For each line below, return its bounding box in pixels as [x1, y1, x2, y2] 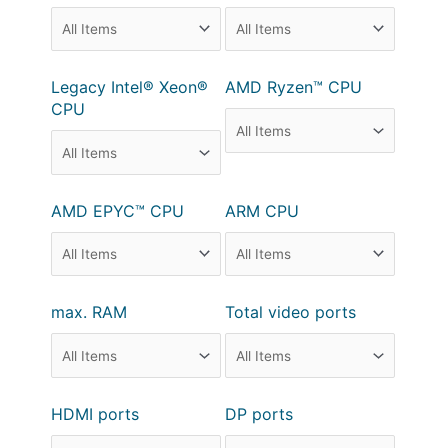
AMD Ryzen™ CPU [225, 77, 363, 98]
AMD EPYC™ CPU [51, 200, 185, 221]
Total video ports [225, 302, 357, 323]
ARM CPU [225, 200, 300, 221]
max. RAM [51, 302, 128, 323]
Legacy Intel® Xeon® [51, 77, 209, 98]
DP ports [225, 403, 294, 424]
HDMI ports [51, 403, 140, 424]
